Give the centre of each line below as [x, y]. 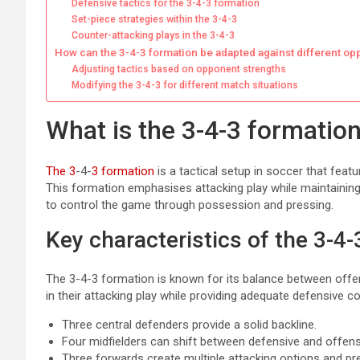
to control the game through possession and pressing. [190, 205]
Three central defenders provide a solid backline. [189, 325]
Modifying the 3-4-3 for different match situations [185, 86]
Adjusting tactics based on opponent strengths [179, 70]
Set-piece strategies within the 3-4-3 [155, 20]
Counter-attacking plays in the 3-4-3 [153, 36]
